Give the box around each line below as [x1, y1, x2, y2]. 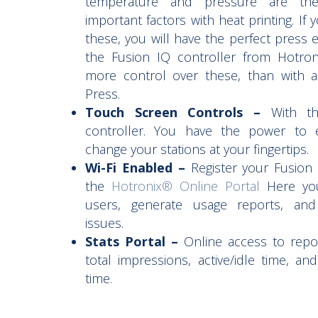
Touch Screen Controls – [85, 104, 261, 121]
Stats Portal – [85, 233, 178, 250]
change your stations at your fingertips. [85, 141, 309, 158]
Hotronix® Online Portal [111, 177, 260, 194]
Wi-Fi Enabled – [85, 159, 185, 176]
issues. [85, 214, 124, 231]
